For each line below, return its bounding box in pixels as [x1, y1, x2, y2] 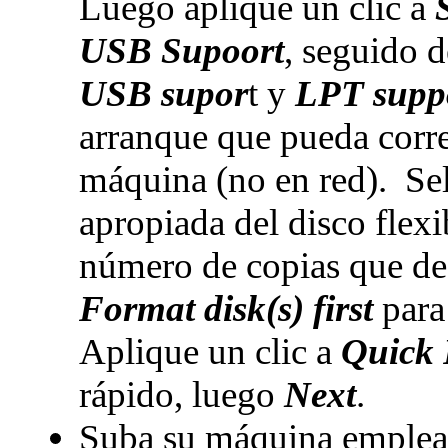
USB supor [78, 73, 248, 114]
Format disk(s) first [78, 288, 373, 329]
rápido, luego [78, 374, 284, 415]
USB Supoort [78, 30, 284, 71]
